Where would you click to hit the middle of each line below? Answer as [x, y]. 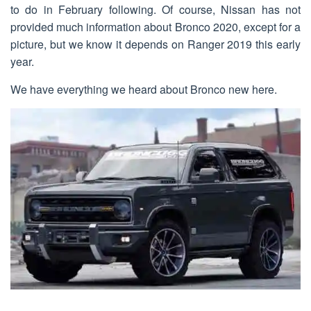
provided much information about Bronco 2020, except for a [155, 27]
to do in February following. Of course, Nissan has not [155, 9]
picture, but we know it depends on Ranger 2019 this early [155, 44]
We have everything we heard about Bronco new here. [144, 89]
